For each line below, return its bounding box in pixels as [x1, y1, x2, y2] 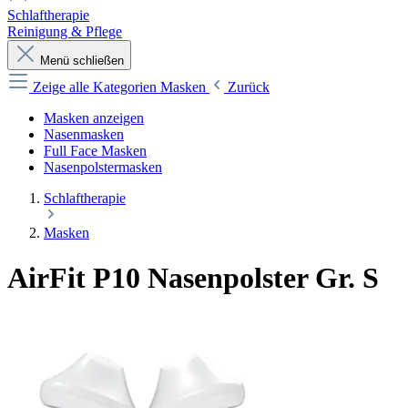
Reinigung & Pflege [7, 24, 122, 40]
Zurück [228, 79, 270, 96]
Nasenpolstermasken [44, 159, 162, 176]
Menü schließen [40, 54, 124, 68]
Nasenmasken [44, 127, 124, 143]
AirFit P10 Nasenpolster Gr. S [7, 260, 379, 294]
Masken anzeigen [44, 110, 144, 127]
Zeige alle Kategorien [33, 79, 160, 96]
